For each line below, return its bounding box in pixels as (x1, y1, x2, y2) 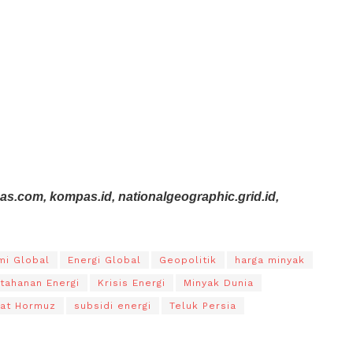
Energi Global (68, 254, 141, 266)
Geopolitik (159, 254, 217, 266)
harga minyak (235, 254, 305, 266)
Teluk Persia (169, 299, 236, 311)
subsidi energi (74, 299, 151, 311)
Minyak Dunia (184, 277, 254, 288)
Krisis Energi (98, 277, 165, 288)
